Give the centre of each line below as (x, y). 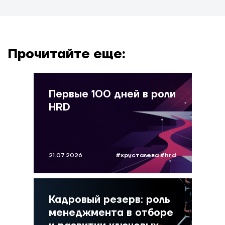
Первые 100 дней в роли (112, 94)
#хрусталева (137, 155)
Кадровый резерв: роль (109, 200)
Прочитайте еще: (66, 54)
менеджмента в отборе (111, 213)
